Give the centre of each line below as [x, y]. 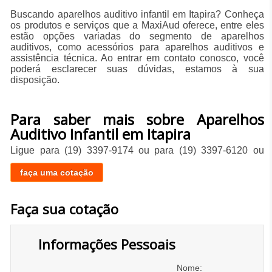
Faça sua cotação [65, 209]
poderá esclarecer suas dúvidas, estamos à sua [137, 69]
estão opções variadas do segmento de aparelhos [137, 36]
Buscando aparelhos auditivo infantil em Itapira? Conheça [137, 15]
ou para [156, 151]
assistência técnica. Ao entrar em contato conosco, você [137, 58]
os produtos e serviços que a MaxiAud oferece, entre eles [137, 25]
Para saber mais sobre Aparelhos [137, 120]
